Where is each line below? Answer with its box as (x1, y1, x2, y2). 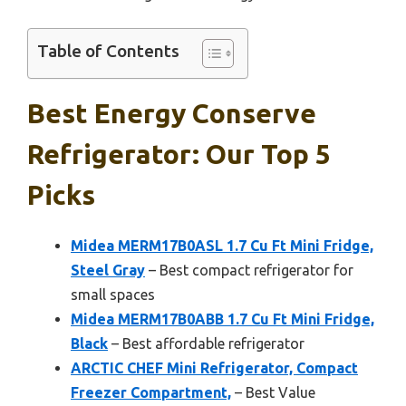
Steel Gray (71, 261, 145, 278)
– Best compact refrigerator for (145, 261, 353, 278)
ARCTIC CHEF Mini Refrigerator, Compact (71, 359, 358, 376)
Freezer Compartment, (71, 383, 231, 401)
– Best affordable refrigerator (108, 334, 304, 352)
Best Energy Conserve (27, 97, 316, 129)
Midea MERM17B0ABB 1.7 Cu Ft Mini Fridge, (71, 310, 374, 327)
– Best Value (231, 383, 315, 401)
